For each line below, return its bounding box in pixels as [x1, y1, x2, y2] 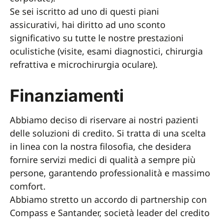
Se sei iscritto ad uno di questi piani [10, 5, 159, 17]
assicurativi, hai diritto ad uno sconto [10, 19, 165, 30]
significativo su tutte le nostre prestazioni [10, 32, 184, 44]
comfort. [10, 180, 46, 192]
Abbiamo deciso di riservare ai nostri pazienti [10, 114, 198, 126]
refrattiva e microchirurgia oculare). [10, 58, 158, 70]
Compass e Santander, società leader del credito [10, 207, 210, 219]
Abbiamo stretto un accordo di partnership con [10, 193, 207, 205]
